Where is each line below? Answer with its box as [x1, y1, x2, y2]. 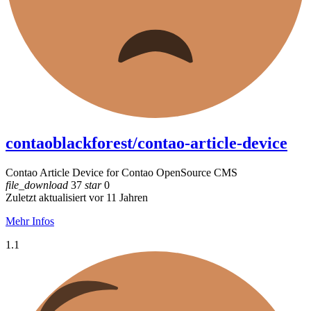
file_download [6, 179, 68, 192]
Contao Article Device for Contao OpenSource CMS [6, 167, 237, 179]
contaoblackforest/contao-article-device [6, 134, 287, 153]
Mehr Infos [6, 215, 54, 228]
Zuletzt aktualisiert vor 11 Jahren [6, 192, 148, 204]
